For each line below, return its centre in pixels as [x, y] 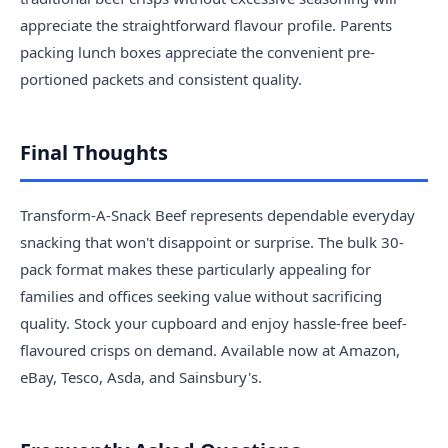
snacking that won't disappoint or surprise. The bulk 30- [212, 241]
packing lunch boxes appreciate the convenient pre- [197, 51]
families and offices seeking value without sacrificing [201, 295]
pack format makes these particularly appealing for [195, 268]
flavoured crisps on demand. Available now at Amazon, [210, 349]
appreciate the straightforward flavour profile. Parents [206, 24]
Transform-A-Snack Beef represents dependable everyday [217, 214]
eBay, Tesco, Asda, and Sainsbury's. [141, 376]
